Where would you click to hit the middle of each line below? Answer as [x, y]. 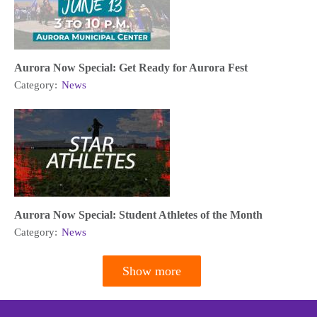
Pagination [44, 282]
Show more [152, 271]
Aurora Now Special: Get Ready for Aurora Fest [131, 68]
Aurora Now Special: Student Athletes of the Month [138, 215]
